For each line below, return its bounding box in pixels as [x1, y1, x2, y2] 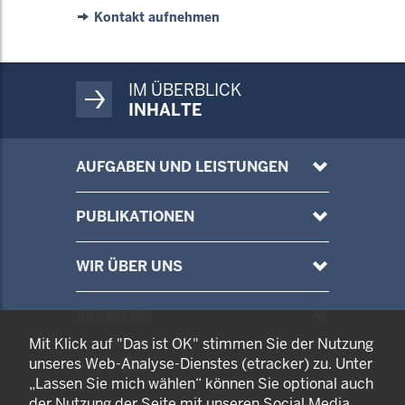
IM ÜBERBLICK [128, 80, 241, 100]
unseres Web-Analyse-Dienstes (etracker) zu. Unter [29, 354, 372, 373]
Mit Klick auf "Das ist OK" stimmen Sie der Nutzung [29, 334, 373, 353]
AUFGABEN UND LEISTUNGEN [76, 157, 288, 176]
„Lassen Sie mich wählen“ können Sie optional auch [29, 374, 373, 393]
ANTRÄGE [76, 356, 146, 375]
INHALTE [128, 99, 202, 120]
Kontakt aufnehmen [94, 9, 220, 25]
